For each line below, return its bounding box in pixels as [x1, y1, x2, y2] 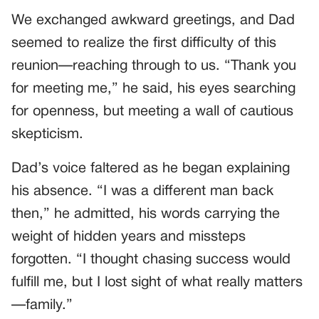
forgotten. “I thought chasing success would [11, 253, 291, 266]
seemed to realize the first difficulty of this [11, 36, 276, 50]
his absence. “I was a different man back [11, 184, 273, 198]
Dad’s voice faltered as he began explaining [11, 162, 290, 175]
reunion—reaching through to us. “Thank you [11, 59, 296, 73]
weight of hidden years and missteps [11, 230, 246, 244]
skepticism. [11, 127, 83, 141]
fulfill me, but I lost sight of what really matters [11, 276, 303, 289]
